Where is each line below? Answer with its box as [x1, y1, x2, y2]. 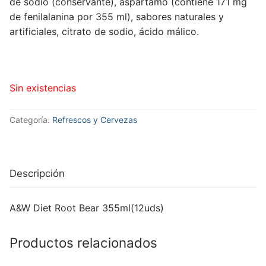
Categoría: [9, 115, 52, 125]
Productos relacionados [9, 235, 157, 251]
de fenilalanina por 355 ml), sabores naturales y [9, 11, 224, 23]
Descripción [9, 167, 65, 180]
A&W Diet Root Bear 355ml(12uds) [9, 202, 164, 214]
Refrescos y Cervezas [52, 115, 137, 125]
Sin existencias [9, 82, 76, 94]
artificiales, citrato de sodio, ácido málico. [9, 26, 199, 38]
